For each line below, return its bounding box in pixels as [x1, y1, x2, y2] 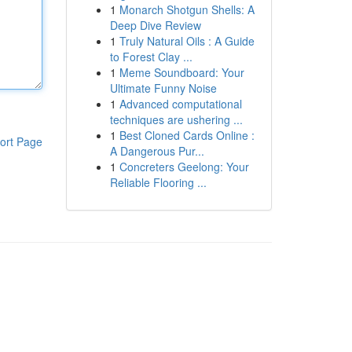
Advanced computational [119, 96, 242, 112]
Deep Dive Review [109, 17, 201, 33]
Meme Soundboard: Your [119, 64, 244, 80]
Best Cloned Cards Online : [119, 127, 255, 143]
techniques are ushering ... [109, 112, 243, 127]
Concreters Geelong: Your [119, 159, 249, 174]
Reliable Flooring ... [109, 174, 207, 190]
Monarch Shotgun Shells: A [119, 2, 255, 17]
